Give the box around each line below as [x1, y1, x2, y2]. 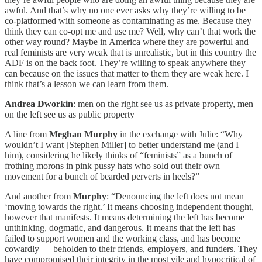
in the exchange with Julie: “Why [118, 129, 243, 140]
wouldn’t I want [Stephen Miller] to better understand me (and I [5, 140, 239, 150]
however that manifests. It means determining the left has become [5, 212, 244, 223]
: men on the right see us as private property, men [73, 99, 253, 109]
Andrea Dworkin [5, 99, 73, 109]
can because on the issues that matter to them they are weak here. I [5, 68, 249, 79]
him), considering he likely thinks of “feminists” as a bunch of [5, 150, 232, 161]
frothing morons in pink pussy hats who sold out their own [5, 161, 220, 171]
